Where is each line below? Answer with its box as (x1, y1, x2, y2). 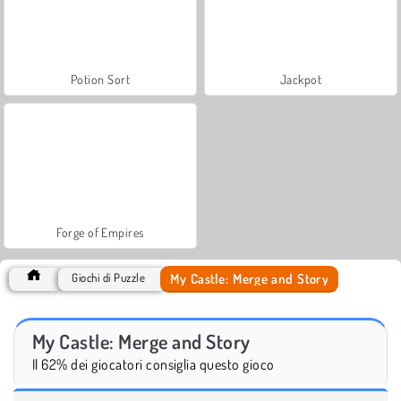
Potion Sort (70, 71, 131, 87)
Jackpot (279, 71, 322, 87)
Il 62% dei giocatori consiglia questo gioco (32, 354, 275, 373)
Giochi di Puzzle (72, 269, 146, 285)
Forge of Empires (56, 224, 144, 240)
